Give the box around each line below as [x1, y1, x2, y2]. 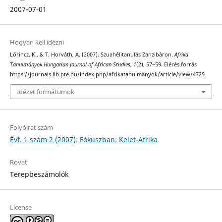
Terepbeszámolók [9, 169, 68, 179]
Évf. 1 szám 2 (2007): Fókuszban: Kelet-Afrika [9, 134, 158, 144]
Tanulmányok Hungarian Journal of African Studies [9, 60, 130, 68]
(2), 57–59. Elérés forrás [136, 60, 197, 68]
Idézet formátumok [16, 87, 74, 97]
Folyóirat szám [9, 122, 53, 132]
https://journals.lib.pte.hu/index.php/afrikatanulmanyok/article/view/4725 [9, 70, 205, 78]
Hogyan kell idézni [9, 37, 64, 47]
